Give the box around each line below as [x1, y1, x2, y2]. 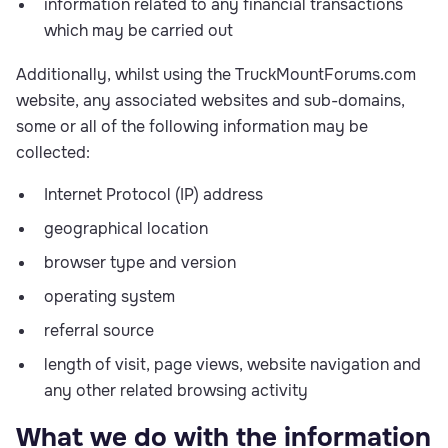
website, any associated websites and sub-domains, [16, 90, 405, 111]
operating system [44, 286, 175, 307]
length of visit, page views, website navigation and [44, 354, 421, 375]
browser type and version [44, 252, 236, 273]
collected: [16, 142, 90, 163]
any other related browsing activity [44, 380, 308, 401]
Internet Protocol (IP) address [44, 184, 263, 205]
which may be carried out [44, 20, 233, 41]
